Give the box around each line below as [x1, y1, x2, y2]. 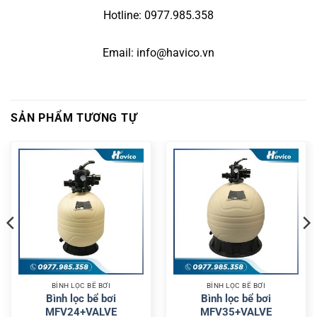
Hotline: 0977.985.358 [103, 8, 214, 22]
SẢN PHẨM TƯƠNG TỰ [11, 111, 137, 125]
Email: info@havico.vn [103, 45, 214, 59]
